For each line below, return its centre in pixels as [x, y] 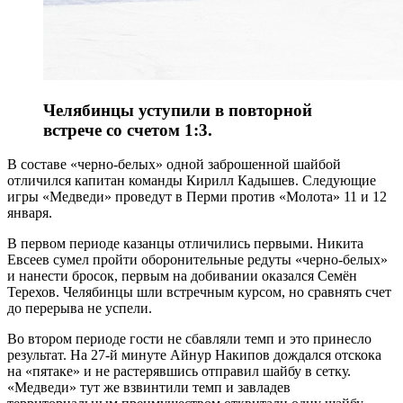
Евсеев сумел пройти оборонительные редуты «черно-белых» [197, 260]
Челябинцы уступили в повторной [178, 110]
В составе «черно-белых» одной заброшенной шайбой [174, 165]
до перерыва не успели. [81, 309]
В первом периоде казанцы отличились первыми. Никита [185, 244]
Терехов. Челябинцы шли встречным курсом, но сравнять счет [199, 292]
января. [31, 213]
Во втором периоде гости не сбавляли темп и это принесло [189, 339]
